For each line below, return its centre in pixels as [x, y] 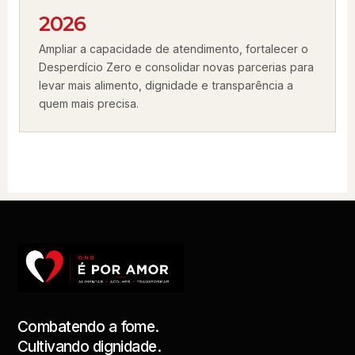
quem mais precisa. [89, 103]
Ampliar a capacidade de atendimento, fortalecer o [174, 49]
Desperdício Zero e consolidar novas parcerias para [176, 67]
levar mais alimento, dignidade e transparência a [166, 85]
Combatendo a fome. [88, 327]
